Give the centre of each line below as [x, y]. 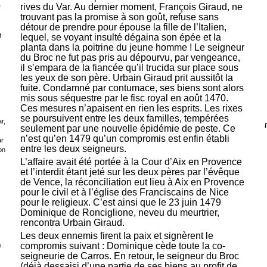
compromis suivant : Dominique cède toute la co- [122, 246]
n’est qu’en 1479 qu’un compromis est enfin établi [125, 139]
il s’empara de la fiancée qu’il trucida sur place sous [129, 68]
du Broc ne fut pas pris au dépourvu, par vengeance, [130, 58]
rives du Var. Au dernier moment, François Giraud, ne [131, 7]
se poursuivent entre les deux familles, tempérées [124, 119]
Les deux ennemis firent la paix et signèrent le [117, 236]
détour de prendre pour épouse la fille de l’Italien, [123, 27]
